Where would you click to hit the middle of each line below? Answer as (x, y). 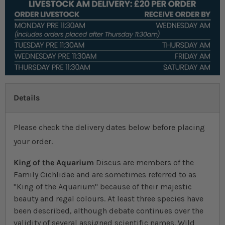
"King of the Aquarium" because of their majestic (103, 187)
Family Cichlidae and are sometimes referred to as (105, 175)
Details (27, 98)
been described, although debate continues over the (108, 211)
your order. (33, 142)
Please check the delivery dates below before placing (109, 128)
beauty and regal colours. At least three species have (108, 199)
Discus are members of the (144, 163)
